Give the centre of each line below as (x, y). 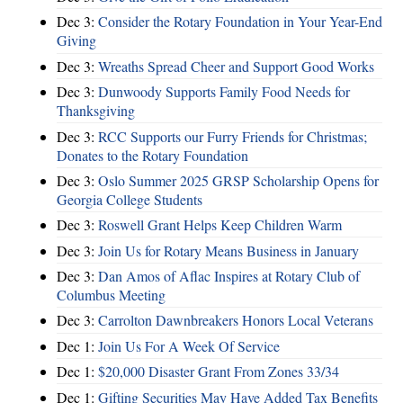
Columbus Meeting (111, 295)
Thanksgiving (96, 111)
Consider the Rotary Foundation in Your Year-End (240, 22)
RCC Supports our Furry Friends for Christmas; (233, 136)
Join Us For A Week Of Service (189, 345)
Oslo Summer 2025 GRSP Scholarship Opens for (238, 180)
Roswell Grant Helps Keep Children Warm (220, 225)
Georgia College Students (130, 199)
